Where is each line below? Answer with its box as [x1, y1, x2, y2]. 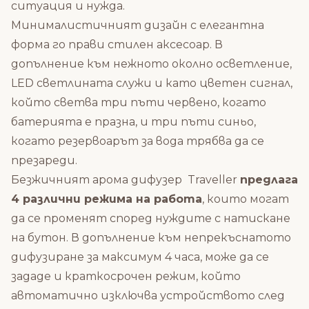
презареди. [11, 154, 77, 168]
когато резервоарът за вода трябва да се [11, 134, 264, 148]
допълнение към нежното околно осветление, [11, 57, 292, 71]
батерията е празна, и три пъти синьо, [11, 115, 256, 129]
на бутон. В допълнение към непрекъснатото [11, 231, 291, 245]
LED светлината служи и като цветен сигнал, [11, 77, 292, 90]
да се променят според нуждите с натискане [11, 212, 290, 226]
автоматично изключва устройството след [11, 289, 285, 303]
